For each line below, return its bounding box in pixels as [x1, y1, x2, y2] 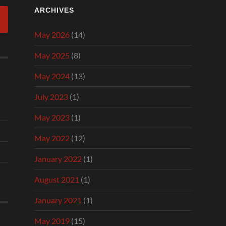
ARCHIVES [34, 6, 74, 14]
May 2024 [34, 71, 70, 81]
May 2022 [34, 133, 70, 143]
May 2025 [34, 50, 70, 60]
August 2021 [34, 174, 79, 184]
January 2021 [34, 195, 82, 205]
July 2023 [34, 91, 68, 101]
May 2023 [34, 112, 70, 122]
